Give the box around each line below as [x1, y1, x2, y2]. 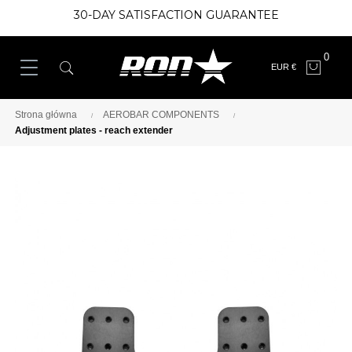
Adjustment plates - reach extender [15, 126, 173, 135]
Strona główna [15, 110, 77, 119]
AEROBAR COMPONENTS [103, 110, 219, 119]
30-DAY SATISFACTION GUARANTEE [73, 8, 279, 22]
